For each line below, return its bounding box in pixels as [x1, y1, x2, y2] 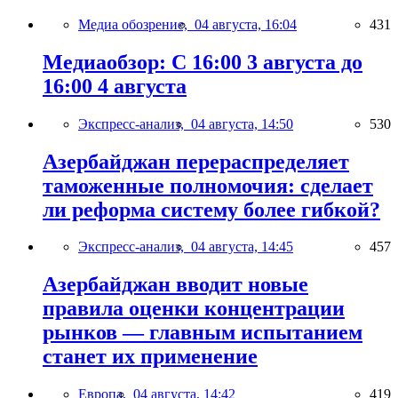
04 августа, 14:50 [191, 115, 293, 131]
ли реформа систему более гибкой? [43, 197, 380, 221]
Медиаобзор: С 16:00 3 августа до [43, 50, 362, 74]
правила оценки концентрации [43, 297, 345, 321]
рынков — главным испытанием [43, 321, 362, 345]
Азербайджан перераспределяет [43, 149, 349, 173]
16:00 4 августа [43, 74, 187, 98]
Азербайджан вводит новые [43, 273, 308, 297]
